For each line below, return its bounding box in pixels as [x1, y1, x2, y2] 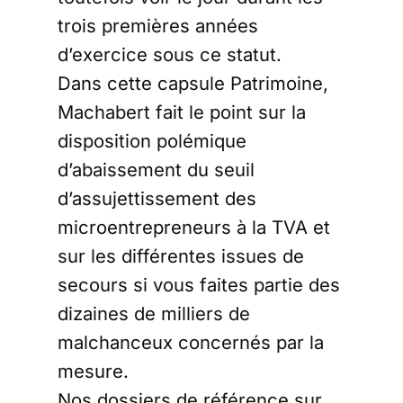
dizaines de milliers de [58, 302, 250, 325]
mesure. [58, 360, 129, 382]
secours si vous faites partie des [58, 273, 340, 296]
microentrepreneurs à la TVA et [58, 216, 330, 238]
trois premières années [58, 14, 258, 37]
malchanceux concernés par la [58, 331, 324, 354]
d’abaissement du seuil [58, 158, 255, 181]
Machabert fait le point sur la [58, 101, 306, 123]
